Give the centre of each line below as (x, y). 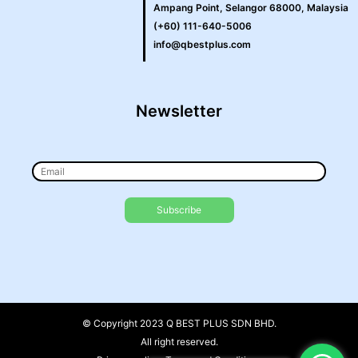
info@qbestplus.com (203, 44)
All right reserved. (179, 342)
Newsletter (179, 111)
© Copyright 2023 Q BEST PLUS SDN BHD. (179, 324)
